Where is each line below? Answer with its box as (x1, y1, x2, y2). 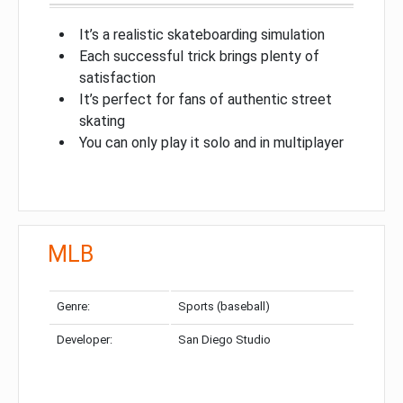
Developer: (57, 332, 112, 346)
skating (79, 112, 125, 130)
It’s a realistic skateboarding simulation (79, 25, 325, 43)
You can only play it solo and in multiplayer (79, 133, 344, 151)
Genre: (57, 299, 90, 313)
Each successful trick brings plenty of (79, 47, 319, 65)
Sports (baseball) (178, 299, 270, 313)
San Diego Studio (178, 332, 271, 346)
